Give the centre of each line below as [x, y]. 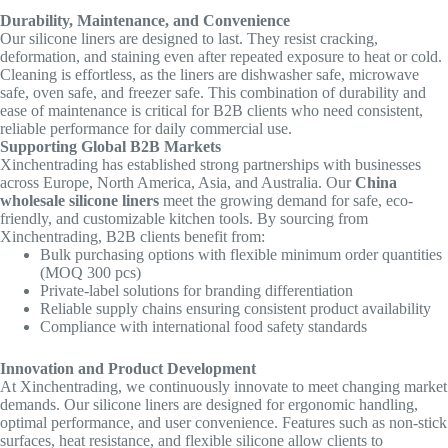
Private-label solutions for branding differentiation [196, 291]
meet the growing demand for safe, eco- [286, 201]
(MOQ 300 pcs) [90, 273]
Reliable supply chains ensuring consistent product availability [235, 309]
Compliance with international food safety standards [203, 327]
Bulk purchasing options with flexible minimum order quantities [241, 255]
